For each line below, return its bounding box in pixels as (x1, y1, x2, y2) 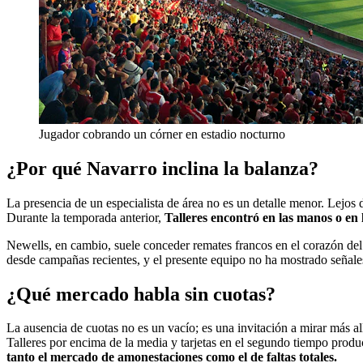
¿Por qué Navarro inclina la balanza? (6, 157, 318, 179)
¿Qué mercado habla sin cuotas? (6, 283, 275, 305)
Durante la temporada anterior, (6, 210, 164, 224)
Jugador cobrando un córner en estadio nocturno (39, 126, 285, 141)
